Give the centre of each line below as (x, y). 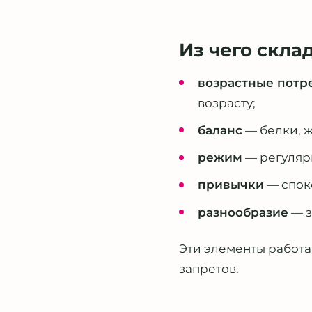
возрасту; (227, 103)
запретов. (209, 269)
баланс (220, 130)
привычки (231, 185)
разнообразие (243, 212)
